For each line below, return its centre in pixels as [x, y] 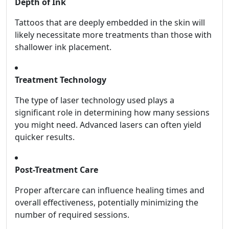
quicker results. [45, 137]
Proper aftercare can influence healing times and [110, 190]
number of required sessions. [72, 215]
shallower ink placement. [63, 47]
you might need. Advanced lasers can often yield [108, 125]
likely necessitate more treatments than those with [113, 35]
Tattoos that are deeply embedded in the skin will [110, 23]
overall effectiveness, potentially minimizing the [107, 203]
